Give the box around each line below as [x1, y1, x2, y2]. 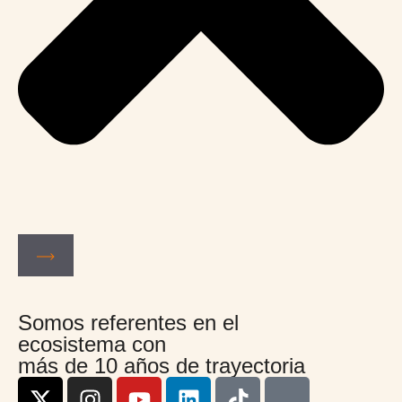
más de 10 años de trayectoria [18, 354, 305, 379]
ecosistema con [18, 332, 166, 357]
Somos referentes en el [18, 310, 239, 336]
